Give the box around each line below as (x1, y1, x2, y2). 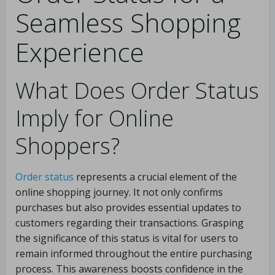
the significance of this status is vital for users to (15, 231, 238, 245)
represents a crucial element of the (74, 170, 237, 184)
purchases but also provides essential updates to (15, 201, 241, 214)
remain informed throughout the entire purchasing (15, 247, 252, 260)
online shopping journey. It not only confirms (15, 185, 223, 199)
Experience (15, 34, 144, 69)
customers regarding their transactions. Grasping (15, 216, 244, 230)
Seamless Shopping (15, 5, 241, 40)
